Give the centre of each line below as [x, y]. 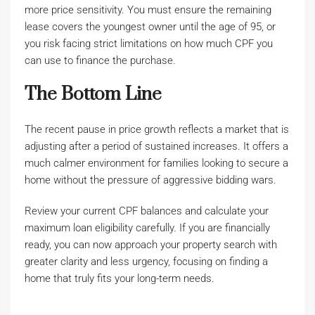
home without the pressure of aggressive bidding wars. [150, 180]
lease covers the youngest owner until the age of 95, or [150, 27]
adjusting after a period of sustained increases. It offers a [156, 146]
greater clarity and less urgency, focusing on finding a [146, 262]
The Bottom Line [93, 95]
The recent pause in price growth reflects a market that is [157, 129]
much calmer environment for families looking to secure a [156, 163]
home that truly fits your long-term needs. [120, 278]
